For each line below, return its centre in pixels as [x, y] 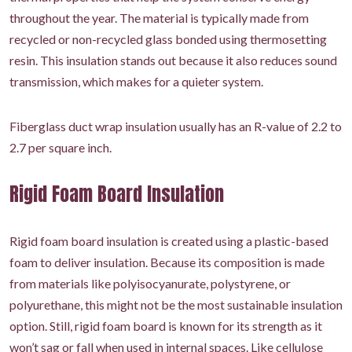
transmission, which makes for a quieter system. [136, 82]
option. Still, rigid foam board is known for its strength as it [166, 326]
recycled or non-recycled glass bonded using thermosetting [168, 39]
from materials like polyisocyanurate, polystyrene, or [150, 284]
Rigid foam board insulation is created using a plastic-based [169, 241]
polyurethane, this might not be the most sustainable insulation [176, 305]
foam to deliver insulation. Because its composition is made [167, 262]
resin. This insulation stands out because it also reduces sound [173, 60]
